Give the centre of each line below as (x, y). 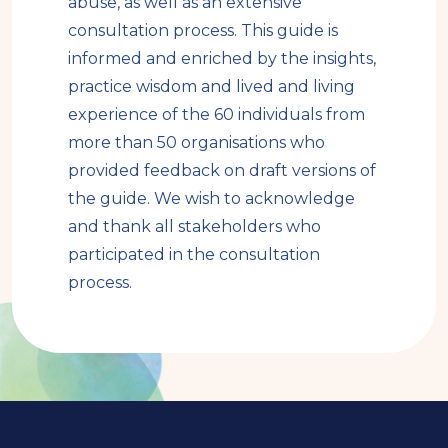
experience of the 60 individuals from (216, 115)
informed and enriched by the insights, (222, 59)
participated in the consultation (194, 255)
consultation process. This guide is (203, 31)
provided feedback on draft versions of (222, 171)
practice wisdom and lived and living (211, 87)
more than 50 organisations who (196, 143)
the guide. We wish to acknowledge (211, 199)
